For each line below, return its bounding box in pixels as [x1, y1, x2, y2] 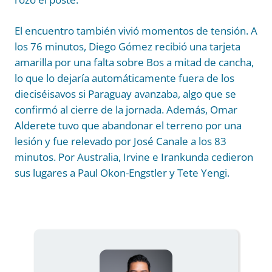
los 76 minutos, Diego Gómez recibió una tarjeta [15, 39, 240, 54]
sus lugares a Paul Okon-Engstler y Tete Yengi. [15, 166, 229, 180]
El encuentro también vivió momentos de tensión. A [15, 24, 257, 38]
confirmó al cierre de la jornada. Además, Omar [15, 103, 237, 117]
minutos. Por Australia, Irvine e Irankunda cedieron [15, 150, 253, 165]
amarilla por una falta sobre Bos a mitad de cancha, [15, 55, 254, 70]
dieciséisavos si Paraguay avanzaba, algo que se [15, 87, 236, 101]
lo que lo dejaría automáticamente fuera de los [15, 71, 234, 86]
